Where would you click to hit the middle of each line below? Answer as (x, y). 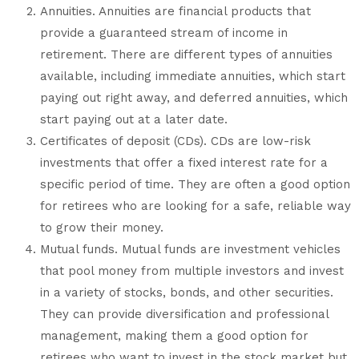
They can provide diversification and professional (184, 314)
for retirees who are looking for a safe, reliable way (196, 206)
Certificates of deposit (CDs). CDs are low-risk (175, 141)
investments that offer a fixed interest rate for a (184, 162)
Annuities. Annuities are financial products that (175, 11)
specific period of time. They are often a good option (195, 184)
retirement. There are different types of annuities (186, 54)
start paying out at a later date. (134, 119)
